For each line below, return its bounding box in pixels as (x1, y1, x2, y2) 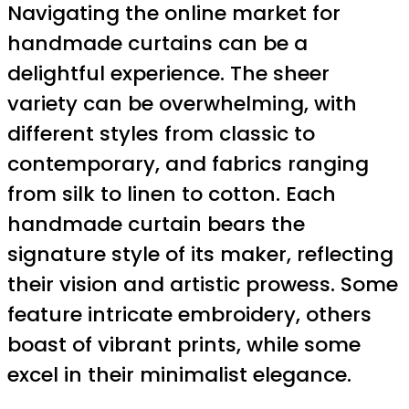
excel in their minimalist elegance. (7, 361, 351, 390)
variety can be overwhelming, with (7, 89, 357, 119)
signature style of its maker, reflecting (7, 240, 393, 269)
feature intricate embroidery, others (7, 300, 372, 330)
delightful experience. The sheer (7, 59, 330, 89)
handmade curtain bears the (7, 210, 305, 239)
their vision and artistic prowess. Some (7, 270, 398, 299)
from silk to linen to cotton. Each (7, 180, 336, 209)
